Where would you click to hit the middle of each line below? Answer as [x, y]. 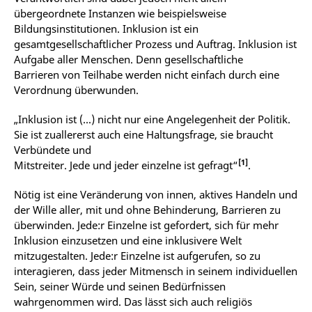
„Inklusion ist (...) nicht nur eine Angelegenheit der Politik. [152, 119]
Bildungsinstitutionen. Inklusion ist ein [106, 28]
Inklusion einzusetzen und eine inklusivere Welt [128, 240]
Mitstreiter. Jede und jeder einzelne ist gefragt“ [126, 165]
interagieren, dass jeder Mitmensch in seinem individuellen [156, 271]
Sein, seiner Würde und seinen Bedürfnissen [120, 286]
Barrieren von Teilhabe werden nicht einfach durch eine [147, 74]
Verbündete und [53, 149]
